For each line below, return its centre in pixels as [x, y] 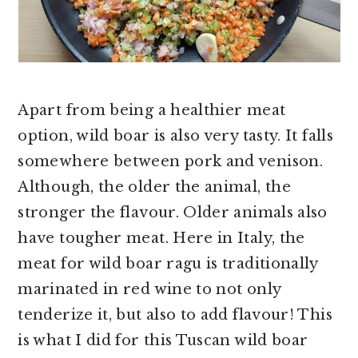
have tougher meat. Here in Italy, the [161, 239]
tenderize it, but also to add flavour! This [175, 315]
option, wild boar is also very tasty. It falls [175, 136]
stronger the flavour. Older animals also [173, 213]
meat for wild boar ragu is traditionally [168, 264]
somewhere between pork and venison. [170, 162]
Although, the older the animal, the [154, 187]
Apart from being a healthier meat [152, 111]
